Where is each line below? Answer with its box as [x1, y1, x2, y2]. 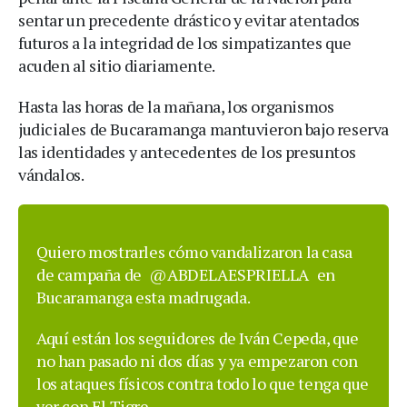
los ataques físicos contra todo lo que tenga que [36, 372, 369, 394]
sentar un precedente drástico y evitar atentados [18, 8, 360, 31]
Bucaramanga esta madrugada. [36, 285, 251, 308]
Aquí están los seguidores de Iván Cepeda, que [36, 326, 360, 349]
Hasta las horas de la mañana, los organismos [18, 94, 334, 117]
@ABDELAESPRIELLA [149, 263, 310, 285]
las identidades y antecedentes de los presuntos [18, 140, 356, 163]
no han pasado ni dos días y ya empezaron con [36, 349, 358, 372]
